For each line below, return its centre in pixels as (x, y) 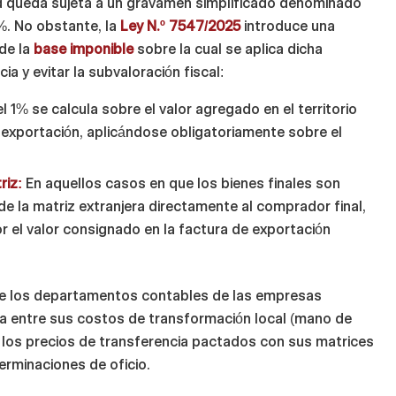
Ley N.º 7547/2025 (181, 26)
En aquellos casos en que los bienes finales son (182, 184)
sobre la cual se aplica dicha (228, 49)
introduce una (288, 26)
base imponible (84, 49)
